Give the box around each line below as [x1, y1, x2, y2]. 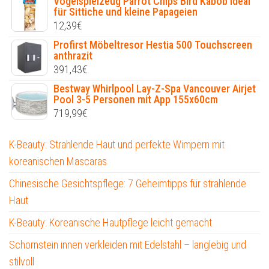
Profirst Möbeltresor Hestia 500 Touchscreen [53, 38, 252, 52]
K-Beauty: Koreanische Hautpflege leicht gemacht [9, 216, 212, 229]
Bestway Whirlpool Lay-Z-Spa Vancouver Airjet [53, 82, 256, 95]
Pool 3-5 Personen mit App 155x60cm [53, 93, 218, 106]
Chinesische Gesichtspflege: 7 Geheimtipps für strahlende [9, 177, 246, 190]
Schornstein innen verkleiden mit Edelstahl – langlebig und [9, 238, 246, 252]
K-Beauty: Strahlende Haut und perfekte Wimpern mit [9, 138, 225, 151]
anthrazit [53, 49, 92, 62]
